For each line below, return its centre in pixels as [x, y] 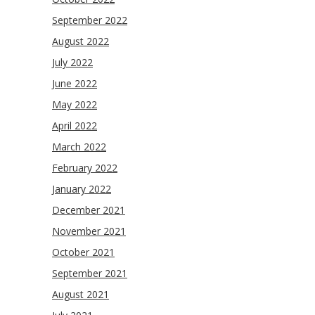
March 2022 [79, 147]
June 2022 [75, 83]
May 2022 [75, 104]
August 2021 [81, 294]
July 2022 [72, 62]
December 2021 [89, 210]
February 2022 [85, 168]
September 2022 [90, 20]
